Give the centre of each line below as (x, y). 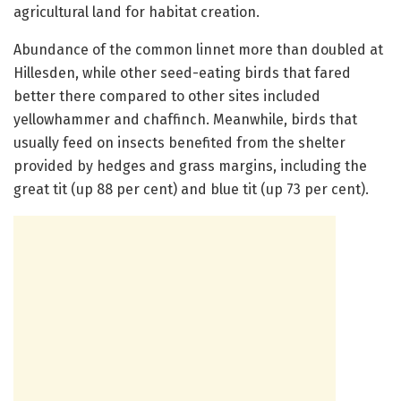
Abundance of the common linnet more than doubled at (198, 49)
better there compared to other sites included (167, 96)
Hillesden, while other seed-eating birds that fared (182, 73)
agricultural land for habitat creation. (137, 12)
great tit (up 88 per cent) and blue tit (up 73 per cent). (191, 189)
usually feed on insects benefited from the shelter (179, 142)
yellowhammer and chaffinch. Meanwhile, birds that (185, 119)
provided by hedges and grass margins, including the (190, 166)
